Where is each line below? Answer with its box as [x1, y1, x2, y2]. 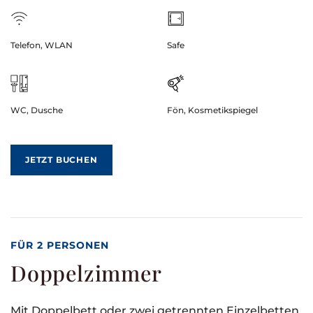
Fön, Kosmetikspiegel [167, 105, 258, 115]
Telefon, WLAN [10, 40, 73, 50]
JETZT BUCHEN [25, 154, 98, 165]
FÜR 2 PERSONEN [10, 239, 109, 252]
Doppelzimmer [10, 259, 162, 287]
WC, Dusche [10, 105, 63, 115]
